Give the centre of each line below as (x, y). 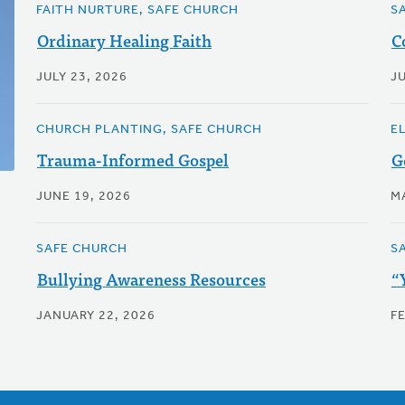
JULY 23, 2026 (81, 77)
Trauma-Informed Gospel (132, 160)
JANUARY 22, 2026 (95, 316)
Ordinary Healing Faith (124, 40)
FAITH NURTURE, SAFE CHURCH (137, 10)
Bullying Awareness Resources (151, 279)
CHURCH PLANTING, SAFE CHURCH (149, 130)
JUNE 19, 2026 (83, 197)
